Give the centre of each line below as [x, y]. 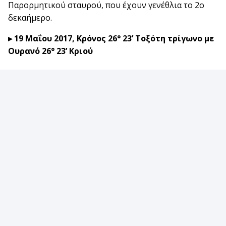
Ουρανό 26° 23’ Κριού [50, 51]
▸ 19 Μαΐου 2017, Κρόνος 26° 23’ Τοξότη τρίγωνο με [111, 38]
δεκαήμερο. [30, 17]
